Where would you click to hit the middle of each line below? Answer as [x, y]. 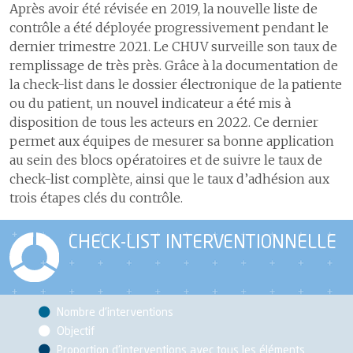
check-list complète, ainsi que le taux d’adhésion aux [169, 179]
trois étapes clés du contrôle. [96, 198]
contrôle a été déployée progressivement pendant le [169, 28]
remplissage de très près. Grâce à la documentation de [174, 66]
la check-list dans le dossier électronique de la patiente [176, 85]
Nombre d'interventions [114, 312]
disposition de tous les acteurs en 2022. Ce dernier [164, 123]
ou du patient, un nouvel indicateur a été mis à [150, 104]
